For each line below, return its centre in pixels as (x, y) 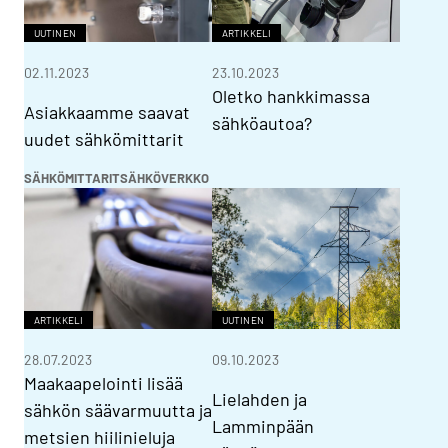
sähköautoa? (262, 123)
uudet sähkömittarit (104, 139)
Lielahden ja (259, 399)
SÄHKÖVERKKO (164, 178)
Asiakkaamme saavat (107, 112)
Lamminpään (263, 426)
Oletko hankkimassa (291, 96)
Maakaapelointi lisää (103, 383)
